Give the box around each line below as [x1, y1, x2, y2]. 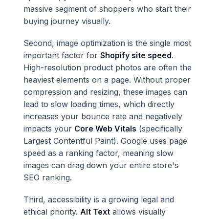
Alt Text [80, 207, 110, 217]
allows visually [110, 207, 166, 217]
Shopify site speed [100, 50, 172, 60]
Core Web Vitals [74, 124, 136, 133]
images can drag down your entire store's [23, 160, 178, 170]
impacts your [23, 124, 74, 133]
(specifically [136, 124, 182, 133]
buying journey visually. [23, 16, 110, 26]
